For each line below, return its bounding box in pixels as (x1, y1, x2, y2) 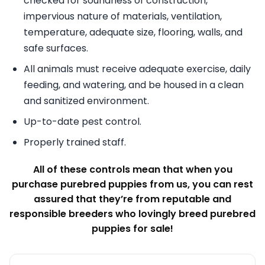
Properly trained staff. (24, 135, 126, 149)
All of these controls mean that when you (33, 162, 232, 176)
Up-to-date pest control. (24, 114, 141, 128)
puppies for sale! (92, 221, 173, 235)
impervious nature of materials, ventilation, (24, 9, 222, 23)
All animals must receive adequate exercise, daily (24, 62, 251, 76)
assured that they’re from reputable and (34, 192, 231, 206)
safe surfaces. (24, 41, 88, 55)
